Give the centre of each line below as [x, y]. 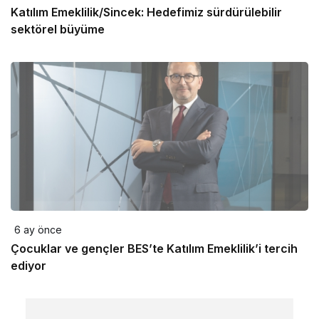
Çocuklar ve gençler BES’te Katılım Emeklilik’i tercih [154, 249]
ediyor [28, 266]
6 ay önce [38, 230]
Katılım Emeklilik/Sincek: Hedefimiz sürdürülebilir [146, 12]
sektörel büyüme [58, 29]
